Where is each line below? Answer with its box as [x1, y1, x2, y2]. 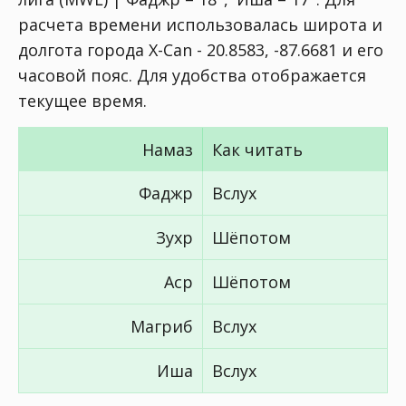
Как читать [212, 139, 303, 160]
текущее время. [18, 90, 147, 111]
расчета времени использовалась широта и [18, 14, 382, 35]
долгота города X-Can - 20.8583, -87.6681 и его [18, 39, 383, 61]
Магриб [130, 315, 193, 337]
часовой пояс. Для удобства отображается [18, 64, 366, 86]
